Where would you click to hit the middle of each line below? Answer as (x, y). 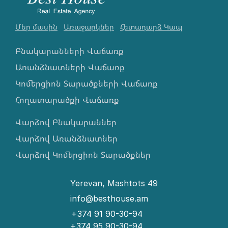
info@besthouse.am (109, 198)
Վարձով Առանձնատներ (66, 138)
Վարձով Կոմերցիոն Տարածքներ (83, 154)
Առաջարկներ (89, 27)
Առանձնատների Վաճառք (70, 67)
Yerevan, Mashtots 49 (114, 183)
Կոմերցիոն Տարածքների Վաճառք (87, 83)
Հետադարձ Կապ (151, 27)
